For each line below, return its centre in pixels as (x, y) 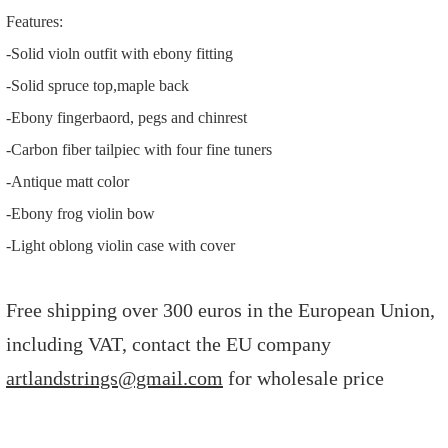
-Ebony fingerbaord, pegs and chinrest (126, 117)
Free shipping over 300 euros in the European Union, (220, 310)
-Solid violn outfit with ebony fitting (119, 53)
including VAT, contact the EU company (168, 344)
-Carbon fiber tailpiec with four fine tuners (139, 149)
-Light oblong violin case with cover (120, 245)
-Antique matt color (69, 181)
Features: (34, 21)
